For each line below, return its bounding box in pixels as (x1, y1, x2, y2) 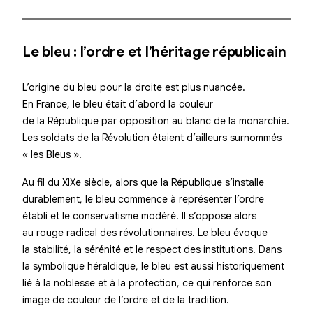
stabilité (33, 243, 68, 256)
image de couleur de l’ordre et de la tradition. (22, 293, 229, 306)
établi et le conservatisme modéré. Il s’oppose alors (22, 210, 256, 222)
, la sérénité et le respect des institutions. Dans (68, 243, 282, 256)
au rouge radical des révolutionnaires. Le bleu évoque (22, 226, 268, 239)
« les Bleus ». (22, 148, 82, 161)
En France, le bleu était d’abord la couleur (22, 98, 213, 110)
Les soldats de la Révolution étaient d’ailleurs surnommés (22, 131, 282, 144)
